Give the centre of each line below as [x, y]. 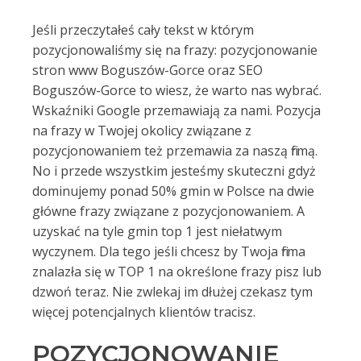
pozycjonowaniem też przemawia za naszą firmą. [175, 151]
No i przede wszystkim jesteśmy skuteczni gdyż [174, 171]
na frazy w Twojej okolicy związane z [142, 131]
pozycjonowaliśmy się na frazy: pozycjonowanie [175, 50]
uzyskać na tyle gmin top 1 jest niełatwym [157, 231]
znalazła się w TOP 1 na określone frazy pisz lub [177, 272]
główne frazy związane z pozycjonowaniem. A [168, 211]
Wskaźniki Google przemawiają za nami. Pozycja [176, 110]
